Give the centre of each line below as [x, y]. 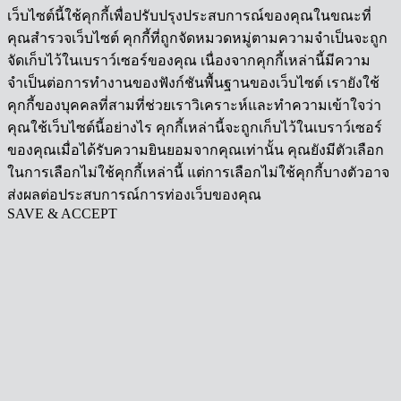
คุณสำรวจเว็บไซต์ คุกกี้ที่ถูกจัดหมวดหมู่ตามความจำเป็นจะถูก [197, 38]
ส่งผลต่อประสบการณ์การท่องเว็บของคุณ [134, 194]
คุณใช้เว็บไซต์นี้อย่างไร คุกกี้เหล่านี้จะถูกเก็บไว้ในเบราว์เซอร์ [195, 127]
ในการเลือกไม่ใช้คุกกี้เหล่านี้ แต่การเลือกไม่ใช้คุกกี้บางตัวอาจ [198, 172]
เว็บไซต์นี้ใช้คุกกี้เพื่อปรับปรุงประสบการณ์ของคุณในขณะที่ [189, 15]
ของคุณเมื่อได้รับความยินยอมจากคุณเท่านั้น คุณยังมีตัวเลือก [196, 149]
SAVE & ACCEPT [62, 213]
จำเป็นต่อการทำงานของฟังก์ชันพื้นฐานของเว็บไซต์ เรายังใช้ [193, 82]
